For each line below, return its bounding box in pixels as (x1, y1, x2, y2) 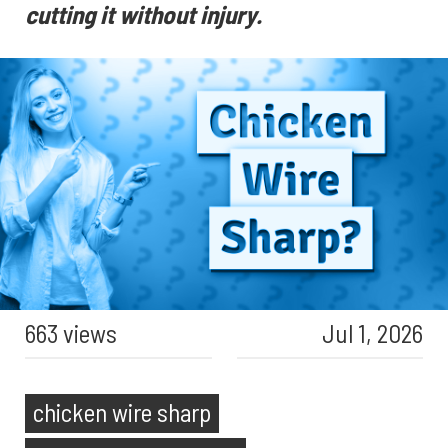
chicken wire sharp (33, 397, 211, 427)
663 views (25, 318, 117, 348)
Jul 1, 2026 (322, 318, 423, 348)
